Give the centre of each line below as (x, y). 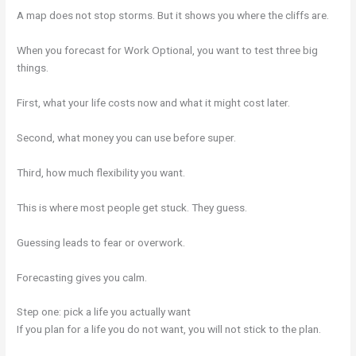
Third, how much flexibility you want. (101, 172)
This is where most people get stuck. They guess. (132, 207)
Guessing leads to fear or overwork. (101, 242)
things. (33, 68)
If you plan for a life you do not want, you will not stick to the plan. (169, 329)
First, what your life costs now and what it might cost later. (154, 103)
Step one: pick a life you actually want (104, 312)
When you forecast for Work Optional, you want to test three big (168, 50)
